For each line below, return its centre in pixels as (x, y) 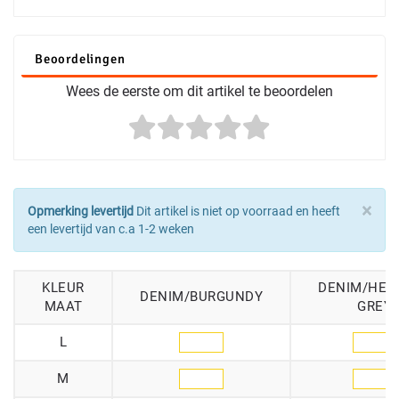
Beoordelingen (80, 59)
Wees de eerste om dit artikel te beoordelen (199, 92)
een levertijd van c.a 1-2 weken (111, 229)
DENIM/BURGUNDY (201, 297)
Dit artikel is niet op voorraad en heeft (237, 212)
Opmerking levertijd (81, 212)
